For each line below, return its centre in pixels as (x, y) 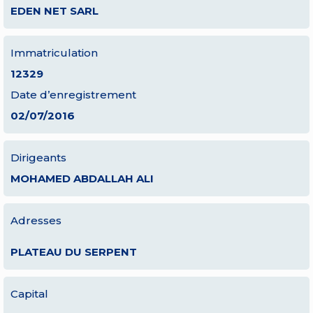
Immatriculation (54, 53)
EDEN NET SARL (54, 11)
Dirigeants (38, 158)
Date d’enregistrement (73, 95)
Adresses (36, 220)
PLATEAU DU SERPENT (74, 252)
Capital (29, 294)
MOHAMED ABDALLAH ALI (82, 179)
